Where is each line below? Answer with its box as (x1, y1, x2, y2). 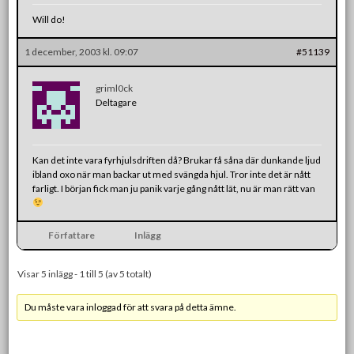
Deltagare (96, 96, 137, 108)
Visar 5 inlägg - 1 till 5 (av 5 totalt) (17, 267, 153, 280)
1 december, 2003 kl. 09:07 (24, 45, 139, 58)
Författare (47, 228, 95, 241)
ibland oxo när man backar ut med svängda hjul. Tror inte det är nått (32, 168, 311, 180)
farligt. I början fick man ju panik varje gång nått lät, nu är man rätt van (32, 182, 316, 194)
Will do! (32, 13, 66, 25)
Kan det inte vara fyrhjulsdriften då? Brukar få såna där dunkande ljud (32, 153, 322, 166)
